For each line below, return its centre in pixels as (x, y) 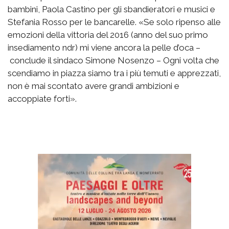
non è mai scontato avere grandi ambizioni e (94, 86)
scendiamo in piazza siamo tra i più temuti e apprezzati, (114, 73)
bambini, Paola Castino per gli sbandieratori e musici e (111, 9)
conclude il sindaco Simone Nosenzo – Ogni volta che (113, 60)
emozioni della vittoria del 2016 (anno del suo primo (108, 35)
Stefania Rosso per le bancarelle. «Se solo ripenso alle (114, 22)
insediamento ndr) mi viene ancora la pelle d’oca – (104, 47)
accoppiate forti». (42, 98)
